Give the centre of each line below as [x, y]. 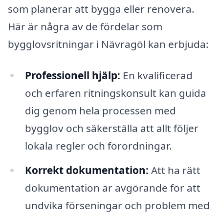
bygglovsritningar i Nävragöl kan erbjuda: [108, 44]
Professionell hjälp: [72, 75]
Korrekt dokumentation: [87, 170]
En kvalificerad [156, 75]
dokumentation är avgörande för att [112, 187]
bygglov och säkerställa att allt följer [111, 128]
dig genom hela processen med [100, 110]
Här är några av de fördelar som [85, 27]
